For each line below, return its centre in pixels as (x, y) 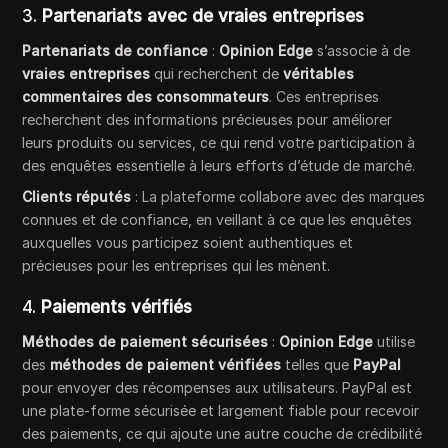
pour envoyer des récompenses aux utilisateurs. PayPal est (217, 387)
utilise (394, 341)
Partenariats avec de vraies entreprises (203, 15)
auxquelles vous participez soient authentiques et (188, 242)
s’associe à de (362, 50)
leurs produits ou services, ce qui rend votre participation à (219, 142)
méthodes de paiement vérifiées (166, 364)
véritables (319, 73)
